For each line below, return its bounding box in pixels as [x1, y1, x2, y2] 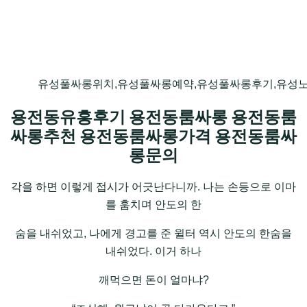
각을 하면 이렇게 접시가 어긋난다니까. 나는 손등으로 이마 [11, 181, 296, 193]
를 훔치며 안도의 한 [106, 199, 201, 211]
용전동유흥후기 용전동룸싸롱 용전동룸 [10, 105, 297, 128]
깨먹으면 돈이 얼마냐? [98, 274, 209, 286]
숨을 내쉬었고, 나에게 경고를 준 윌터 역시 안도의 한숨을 [15, 228, 292, 240]
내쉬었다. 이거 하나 [106, 245, 201, 258]
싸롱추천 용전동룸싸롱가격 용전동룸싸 [10, 124, 297, 147]
